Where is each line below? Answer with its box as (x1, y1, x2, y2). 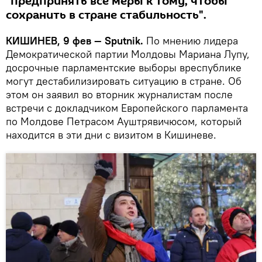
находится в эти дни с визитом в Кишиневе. (6, 127, 216, 142)
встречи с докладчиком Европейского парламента (6, 101, 248, 115)
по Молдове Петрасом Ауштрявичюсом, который (6, 114, 242, 128)
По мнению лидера (143, 33, 238, 47)
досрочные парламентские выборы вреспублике (6, 60, 242, 74)
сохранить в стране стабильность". (6, 6, 206, 23)
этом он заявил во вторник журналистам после (6, 87, 233, 101)
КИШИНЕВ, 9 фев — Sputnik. (6, 33, 143, 47)
